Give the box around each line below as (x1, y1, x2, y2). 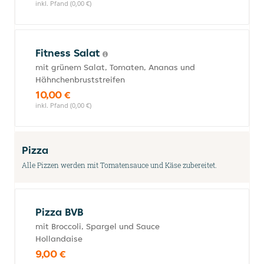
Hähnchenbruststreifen (35, 74, 125, 85)
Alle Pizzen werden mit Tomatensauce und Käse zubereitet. (22, 160, 217, 170)
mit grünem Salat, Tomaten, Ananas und (35, 62, 195, 72)
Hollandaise (35, 233, 82, 244)
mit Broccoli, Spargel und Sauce (35, 221, 160, 232)
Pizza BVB (35, 205, 84, 219)
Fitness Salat (35, 46, 103, 60)
